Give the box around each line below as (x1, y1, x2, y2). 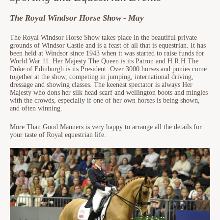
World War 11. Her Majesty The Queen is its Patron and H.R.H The (10, 57, 198, 65)
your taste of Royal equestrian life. (10, 131, 106, 138)
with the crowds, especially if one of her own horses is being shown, (10, 97, 200, 104)
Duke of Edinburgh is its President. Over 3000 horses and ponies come (10, 65, 207, 73)
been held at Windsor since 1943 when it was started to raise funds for (10, 50, 204, 57)
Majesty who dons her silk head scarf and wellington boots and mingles (10, 89, 208, 96)
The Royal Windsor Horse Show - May (10, 13, 144, 23)
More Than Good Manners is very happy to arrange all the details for (10, 123, 202, 131)
